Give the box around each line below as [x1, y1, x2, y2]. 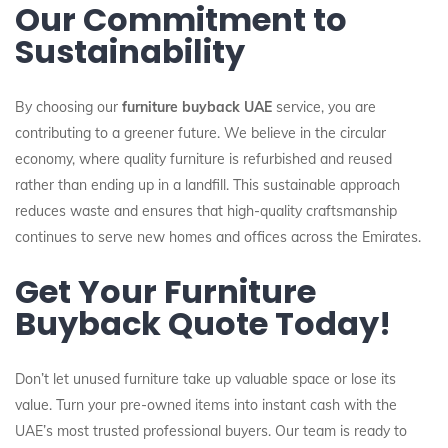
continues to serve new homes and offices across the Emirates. [15, 228, 421, 246]
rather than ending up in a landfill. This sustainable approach [15, 176, 400, 194]
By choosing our [15, 98, 122, 116]
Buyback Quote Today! [15, 301, 391, 346]
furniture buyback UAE [122, 98, 272, 116]
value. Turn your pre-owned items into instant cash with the [15, 396, 397, 414]
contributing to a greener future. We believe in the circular [15, 124, 386, 142]
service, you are [272, 98, 376, 116]
